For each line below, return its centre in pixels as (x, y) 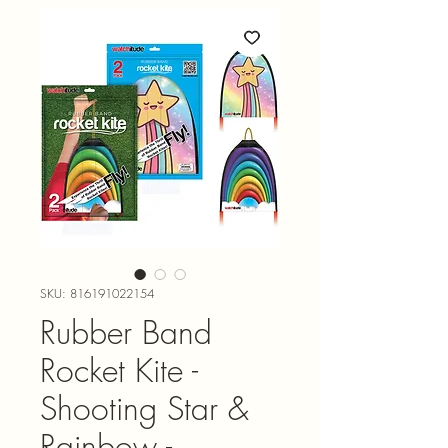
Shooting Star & (144, 408)
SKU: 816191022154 (97, 293)
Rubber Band (126, 332)
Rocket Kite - (119, 370)
